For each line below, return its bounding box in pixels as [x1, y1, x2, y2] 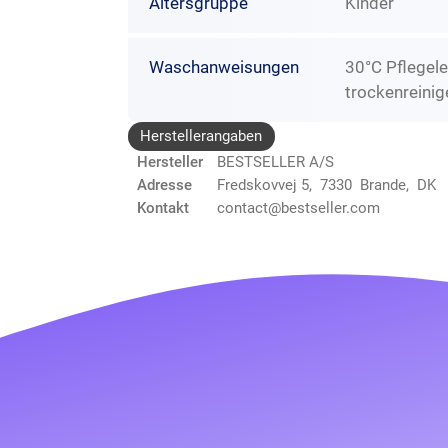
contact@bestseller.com [217, 199, 380, 218]
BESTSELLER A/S [217, 153, 334, 172]
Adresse [137, 176, 192, 195]
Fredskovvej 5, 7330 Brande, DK [217, 176, 436, 195]
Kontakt [137, 199, 189, 218]
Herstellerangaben [140, 126, 263, 145]
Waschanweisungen [148, 56, 299, 77]
